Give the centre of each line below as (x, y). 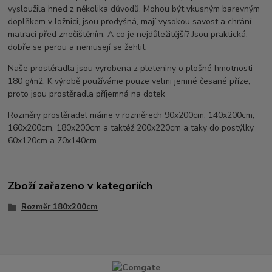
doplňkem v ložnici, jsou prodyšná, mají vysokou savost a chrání (130, 22)
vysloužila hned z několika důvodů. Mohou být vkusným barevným (134, 9)
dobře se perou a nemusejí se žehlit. (78, 47)
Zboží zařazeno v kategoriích (80, 185)
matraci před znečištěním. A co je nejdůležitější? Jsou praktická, (128, 35)
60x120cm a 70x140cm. (53, 141)
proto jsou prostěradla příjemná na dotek (87, 94)
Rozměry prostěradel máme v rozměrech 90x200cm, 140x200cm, (131, 115)
